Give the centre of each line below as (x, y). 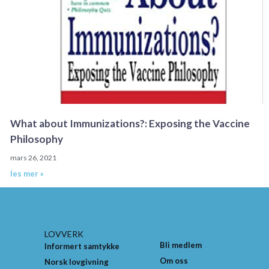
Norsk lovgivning (77, 262)
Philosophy (36, 139)
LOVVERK (64, 234)
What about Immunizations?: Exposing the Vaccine (130, 124)
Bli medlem (181, 245)
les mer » (27, 174)
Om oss (174, 261)
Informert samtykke (82, 246)
